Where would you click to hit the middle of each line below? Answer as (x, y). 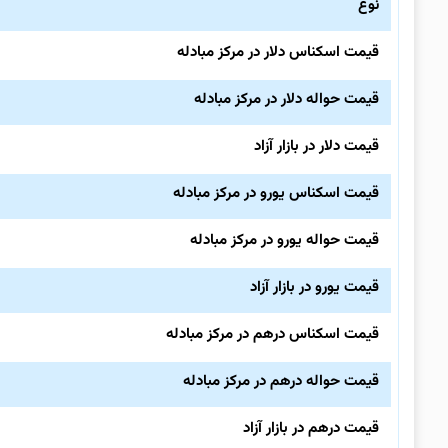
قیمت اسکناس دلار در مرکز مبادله (278, 52)
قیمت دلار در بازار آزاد (317, 146)
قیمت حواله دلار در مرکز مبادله (287, 99)
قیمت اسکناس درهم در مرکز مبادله (273, 334)
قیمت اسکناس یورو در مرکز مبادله (276, 193)
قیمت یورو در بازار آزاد (315, 287)
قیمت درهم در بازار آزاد (311, 428)
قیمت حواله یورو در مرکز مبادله (285, 240)
